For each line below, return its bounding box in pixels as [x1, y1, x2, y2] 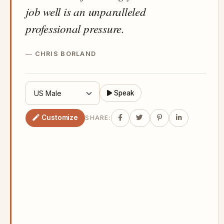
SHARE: [85, 114, 111, 122]
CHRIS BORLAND [34, 49, 96, 57]
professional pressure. [25, 20, 124, 36]
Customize [41, 113, 78, 122]
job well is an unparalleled [25, 3, 146, 19]
